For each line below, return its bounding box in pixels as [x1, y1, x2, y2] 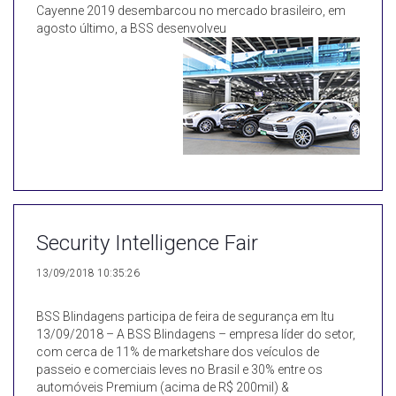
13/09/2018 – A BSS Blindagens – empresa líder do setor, [36, 327, 355, 341]
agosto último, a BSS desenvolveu [36, 21, 226, 35]
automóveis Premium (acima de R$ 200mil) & [36, 380, 289, 394]
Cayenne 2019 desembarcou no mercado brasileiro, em [36, 4, 346, 18]
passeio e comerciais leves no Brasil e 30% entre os [36, 362, 323, 377]
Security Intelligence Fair [36, 231, 258, 255]
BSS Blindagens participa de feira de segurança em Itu [36, 309, 339, 324]
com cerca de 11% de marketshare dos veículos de [36, 345, 319, 359]
